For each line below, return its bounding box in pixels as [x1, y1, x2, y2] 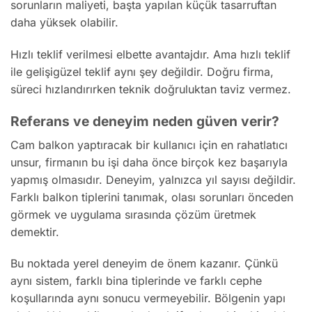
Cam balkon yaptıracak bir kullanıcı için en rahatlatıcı [10, 137, 288, 152]
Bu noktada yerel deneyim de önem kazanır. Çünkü [10, 256, 278, 271]
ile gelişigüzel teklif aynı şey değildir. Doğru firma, [10, 65, 274, 79]
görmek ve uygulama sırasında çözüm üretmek [10, 207, 256, 221]
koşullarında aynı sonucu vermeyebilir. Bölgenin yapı [10, 291, 286, 306]
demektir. [10, 224, 59, 239]
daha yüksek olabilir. [10, 15, 118, 30]
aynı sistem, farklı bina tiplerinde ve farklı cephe [10, 274, 262, 288]
